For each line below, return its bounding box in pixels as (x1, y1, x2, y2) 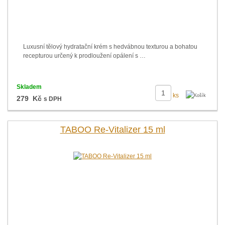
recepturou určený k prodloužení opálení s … (23, 52, 146, 59)
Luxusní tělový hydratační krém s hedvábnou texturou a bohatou (23, 43, 197, 50)
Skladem (16, 83, 42, 90)
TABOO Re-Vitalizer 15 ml (60, 125, 165, 135)
